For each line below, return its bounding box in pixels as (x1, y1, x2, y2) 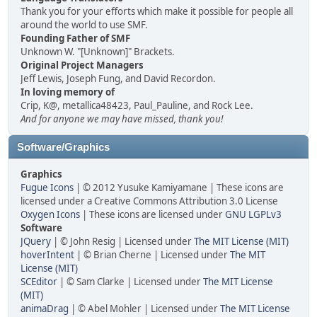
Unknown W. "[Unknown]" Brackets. (21, 45, 175, 58)
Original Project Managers (21, 59, 144, 71)
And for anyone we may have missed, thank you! (21, 113, 223, 125)
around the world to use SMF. (21, 18, 148, 31)
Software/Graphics (17, 142, 110, 153)
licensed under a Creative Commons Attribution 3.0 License (21, 195, 278, 207)
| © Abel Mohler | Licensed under (69, 302, 220, 315)
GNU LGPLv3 (225, 208, 282, 221)
